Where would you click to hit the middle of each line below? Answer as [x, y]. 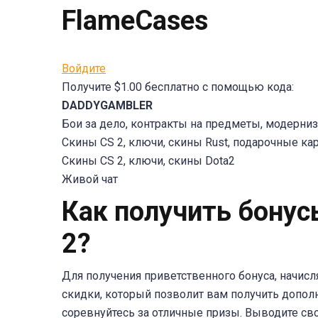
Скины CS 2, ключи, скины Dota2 [148, 161]
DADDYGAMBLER [107, 105]
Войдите [84, 68]
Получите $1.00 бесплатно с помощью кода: [178, 87]
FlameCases [135, 21]
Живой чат [90, 179]
